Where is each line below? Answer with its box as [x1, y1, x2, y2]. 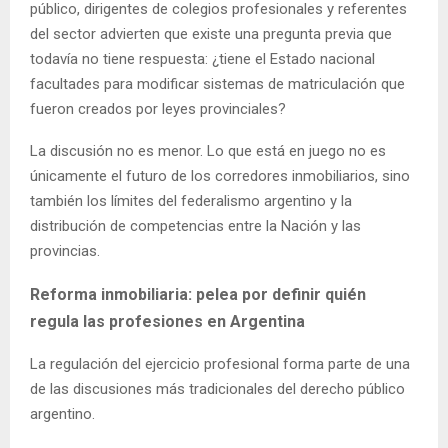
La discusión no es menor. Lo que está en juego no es [30, 142, 386, 161]
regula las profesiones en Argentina [30, 312, 305, 332]
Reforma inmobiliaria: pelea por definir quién [30, 285, 366, 305]
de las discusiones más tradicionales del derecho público [30, 380, 405, 399]
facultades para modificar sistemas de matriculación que [30, 75, 405, 94]
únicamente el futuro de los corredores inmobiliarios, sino [30, 167, 410, 186]
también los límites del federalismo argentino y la [30, 192, 352, 211]
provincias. [30, 242, 100, 261]
